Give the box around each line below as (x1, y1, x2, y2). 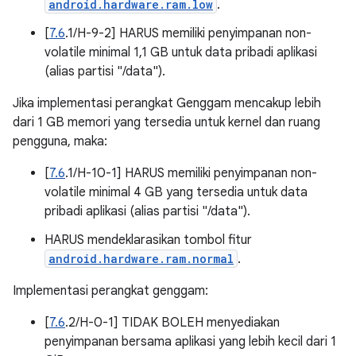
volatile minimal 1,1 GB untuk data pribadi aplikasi (44, 44, 317, 60)
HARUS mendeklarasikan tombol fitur (44, 232, 252, 248)
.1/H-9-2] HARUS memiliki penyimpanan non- (65, 25, 311, 41)
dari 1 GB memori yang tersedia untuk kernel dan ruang (13, 114, 320, 130)
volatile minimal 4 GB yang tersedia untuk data (44, 184, 308, 200)
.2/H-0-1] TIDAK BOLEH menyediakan (65, 315, 280, 331)
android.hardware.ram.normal (48, 251, 234, 266)
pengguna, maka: (13, 133, 107, 149)
